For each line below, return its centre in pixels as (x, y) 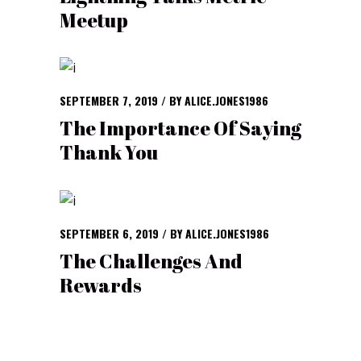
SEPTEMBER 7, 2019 (110, 101)
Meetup (94, 21)
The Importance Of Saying (180, 129)
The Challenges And (151, 261)
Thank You (109, 153)
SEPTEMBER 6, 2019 (111, 233)
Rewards (101, 285)
